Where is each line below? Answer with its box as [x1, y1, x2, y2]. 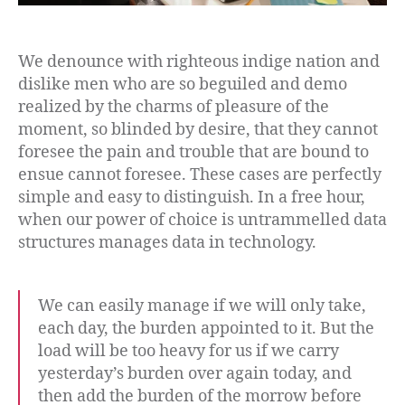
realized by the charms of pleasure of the [18, 97, 329, 118]
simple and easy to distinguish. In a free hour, [18, 187, 365, 209]
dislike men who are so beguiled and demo [18, 74, 347, 96]
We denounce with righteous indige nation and [18, 52, 380, 73]
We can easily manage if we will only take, [38, 296, 366, 317]
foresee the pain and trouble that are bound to [18, 142, 369, 164]
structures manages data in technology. [18, 232, 316, 254]
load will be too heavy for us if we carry [38, 341, 339, 363]
